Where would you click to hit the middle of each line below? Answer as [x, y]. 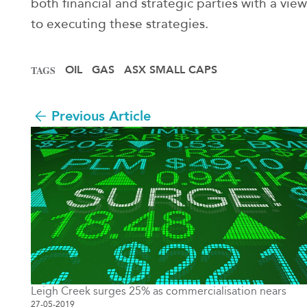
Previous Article [101, 116]
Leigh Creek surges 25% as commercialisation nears [159, 291]
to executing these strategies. [120, 24]
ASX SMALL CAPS [171, 70]
